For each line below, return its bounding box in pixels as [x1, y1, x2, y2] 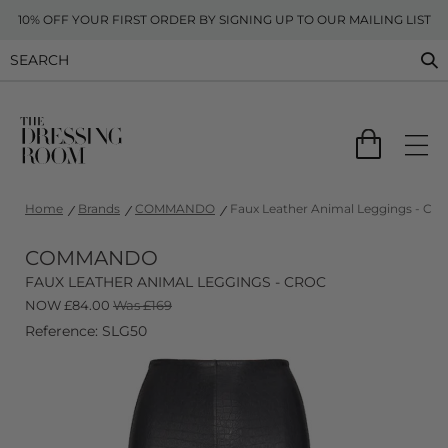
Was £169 [113, 297, 172, 313]
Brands [78, 201, 120, 216]
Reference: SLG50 [25, 322, 147, 340]
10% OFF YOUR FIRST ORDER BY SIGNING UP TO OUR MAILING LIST [17, 12, 431, 27]
